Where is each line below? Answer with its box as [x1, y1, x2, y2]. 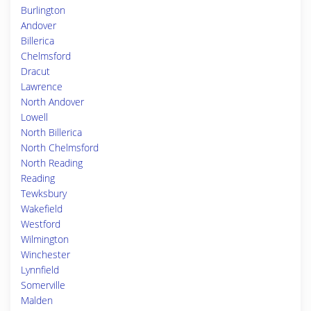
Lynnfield [21, 263, 59, 276]
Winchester [21, 248, 70, 261]
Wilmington [21, 233, 69, 246]
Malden [21, 294, 53, 307]
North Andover [21, 95, 84, 108]
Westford [21, 217, 60, 230]
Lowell [21, 110, 48, 124]
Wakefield [21, 202, 62, 215]
